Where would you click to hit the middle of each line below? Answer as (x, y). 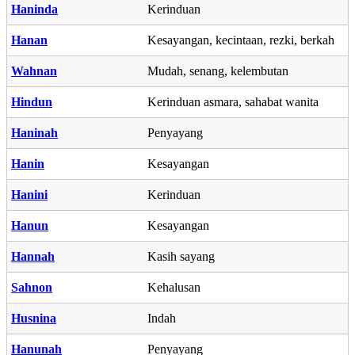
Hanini (29, 194)
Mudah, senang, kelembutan (218, 71)
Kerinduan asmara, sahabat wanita (233, 101)
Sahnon (32, 287)
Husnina (34, 318)
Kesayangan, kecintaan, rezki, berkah (241, 40)
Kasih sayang (181, 256)
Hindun (32, 101)
